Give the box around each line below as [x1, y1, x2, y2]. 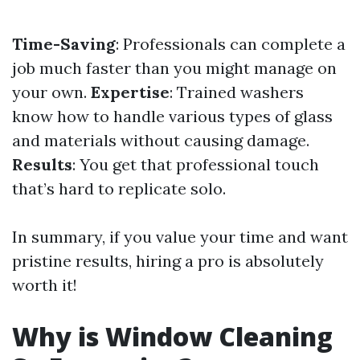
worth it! [12, 275, 77, 295]
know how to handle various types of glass [12, 106, 333, 126]
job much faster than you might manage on [12, 58, 337, 78]
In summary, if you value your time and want [12, 227, 348, 247]
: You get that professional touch [72, 154, 319, 174]
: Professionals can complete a [116, 34, 346, 54]
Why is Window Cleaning [12, 319, 333, 354]
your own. [12, 82, 91, 102]
